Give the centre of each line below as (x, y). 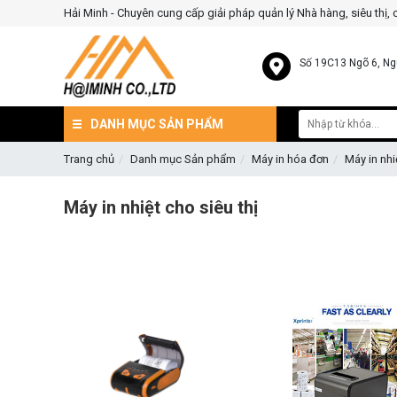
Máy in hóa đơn (290, 159)
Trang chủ (89, 159)
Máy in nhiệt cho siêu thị (161, 207)
